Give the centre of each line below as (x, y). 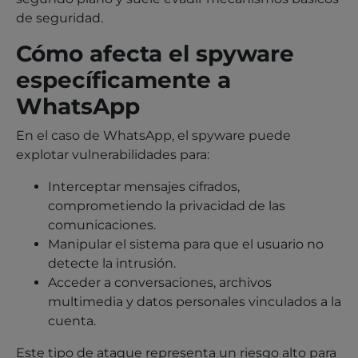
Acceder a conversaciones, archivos (160, 282)
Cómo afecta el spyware (155, 53)
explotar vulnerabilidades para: (113, 154)
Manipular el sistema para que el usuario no (186, 244)
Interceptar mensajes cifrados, (144, 186)
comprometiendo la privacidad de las (167, 205)
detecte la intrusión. (112, 263)
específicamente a (123, 80)
